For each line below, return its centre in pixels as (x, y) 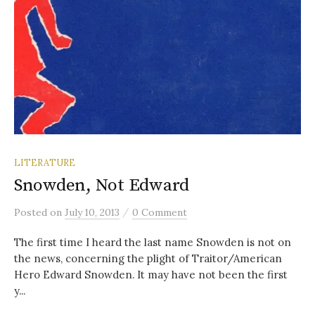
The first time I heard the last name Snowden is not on (153, 243)
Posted (32, 213)
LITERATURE (45, 163)
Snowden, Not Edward (102, 186)
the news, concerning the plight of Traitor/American (148, 259)
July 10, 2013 (92, 213)
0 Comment (160, 213)
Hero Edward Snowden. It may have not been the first (151, 275)
